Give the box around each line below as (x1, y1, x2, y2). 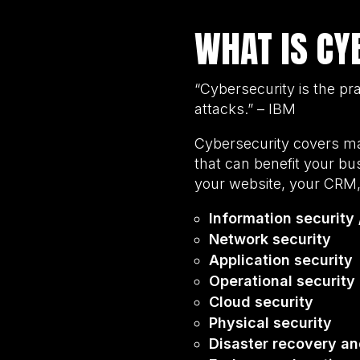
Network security (209, 230, 331, 247)
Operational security (209, 272, 355, 289)
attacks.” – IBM (194, 100, 296, 117)
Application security (209, 251, 353, 268)
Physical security (209, 313, 332, 331)
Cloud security (209, 292, 313, 310)
